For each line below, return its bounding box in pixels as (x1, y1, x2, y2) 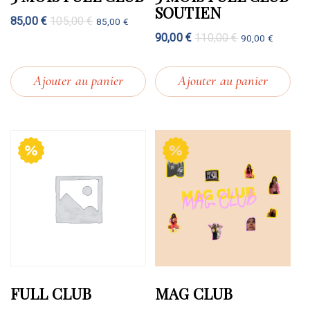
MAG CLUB (154, 282, 233, 304)
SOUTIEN (154, 2, 222, 24)
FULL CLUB (10, 282, 92, 304)
